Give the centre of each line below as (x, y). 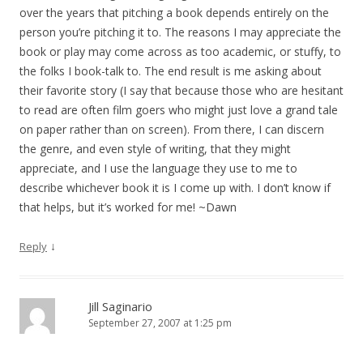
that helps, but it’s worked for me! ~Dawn (128, 207)
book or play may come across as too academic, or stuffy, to (180, 51)
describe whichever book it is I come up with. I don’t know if (175, 188)
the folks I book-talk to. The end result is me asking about (171, 71)
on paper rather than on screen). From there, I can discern (172, 129)
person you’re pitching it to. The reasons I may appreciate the (180, 32)
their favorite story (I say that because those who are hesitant (181, 90)
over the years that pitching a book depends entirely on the (174, 13)
